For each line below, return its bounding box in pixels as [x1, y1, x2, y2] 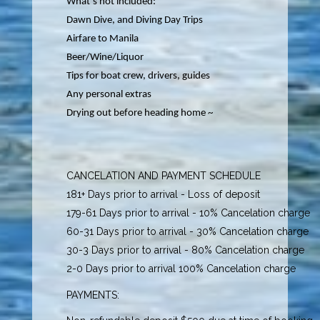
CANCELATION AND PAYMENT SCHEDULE [66, 169, 261, 181]
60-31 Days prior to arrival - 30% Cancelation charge [66, 225, 309, 237]
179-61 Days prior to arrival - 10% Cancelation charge [66, 206, 311, 219]
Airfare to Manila [66, 34, 139, 45]
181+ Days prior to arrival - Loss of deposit [66, 188, 261, 200]
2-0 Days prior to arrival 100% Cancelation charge [66, 262, 296, 274]
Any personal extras [66, 89, 152, 101]
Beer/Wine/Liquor [66, 52, 144, 64]
